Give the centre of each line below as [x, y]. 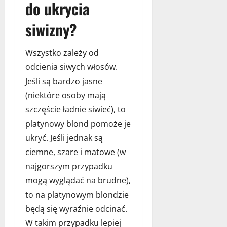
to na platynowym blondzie [77, 194]
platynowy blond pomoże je [78, 123]
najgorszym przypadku [69, 166]
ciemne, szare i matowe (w [75, 152]
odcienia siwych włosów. [71, 67]
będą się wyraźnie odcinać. [76, 209]
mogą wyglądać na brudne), [78, 180]
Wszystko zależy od [62, 52]
